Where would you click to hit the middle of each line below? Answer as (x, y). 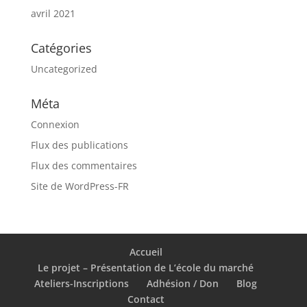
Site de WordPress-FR (79, 186)
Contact (146, 299)
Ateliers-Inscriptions (82, 283)
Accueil (146, 251)
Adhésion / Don (183, 283)
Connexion (55, 124)
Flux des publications (79, 145)
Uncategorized (64, 69)
